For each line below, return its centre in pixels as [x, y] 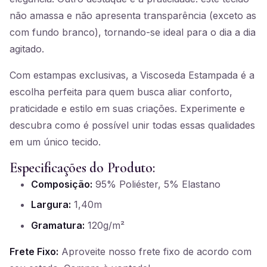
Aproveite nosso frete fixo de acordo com [155, 251]
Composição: [62, 184]
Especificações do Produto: [82, 168]
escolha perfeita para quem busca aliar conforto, [121, 92]
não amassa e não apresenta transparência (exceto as [133, 15]
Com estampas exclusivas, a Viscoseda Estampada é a [132, 75]
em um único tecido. [55, 142]
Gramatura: [58, 225]
